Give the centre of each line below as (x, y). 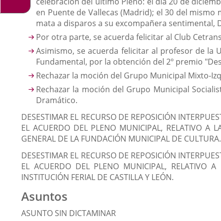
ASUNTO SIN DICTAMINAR (69, 213)
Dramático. (57, 100)
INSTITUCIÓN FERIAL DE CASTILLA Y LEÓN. (97, 177)
